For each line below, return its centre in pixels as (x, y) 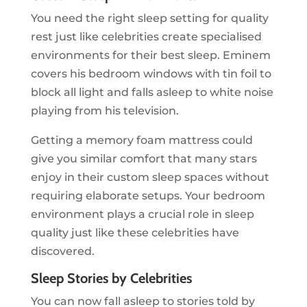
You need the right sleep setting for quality (149, 19)
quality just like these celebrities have (135, 233)
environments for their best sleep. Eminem (150, 56)
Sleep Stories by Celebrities (111, 279)
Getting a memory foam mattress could (142, 140)
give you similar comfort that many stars (144, 159)
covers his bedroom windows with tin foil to (151, 74)
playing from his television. (106, 111)
